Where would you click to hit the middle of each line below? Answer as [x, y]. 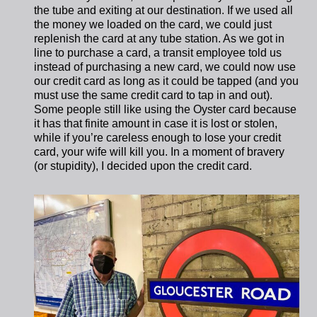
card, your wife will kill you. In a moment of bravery [160, 152]
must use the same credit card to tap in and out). [154, 96]
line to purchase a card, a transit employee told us [158, 53]
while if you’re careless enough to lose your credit [158, 138]
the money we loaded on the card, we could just [153, 25]
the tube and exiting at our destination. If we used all [164, 11]
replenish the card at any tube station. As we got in [160, 39]
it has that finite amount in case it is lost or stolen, [156, 124]
